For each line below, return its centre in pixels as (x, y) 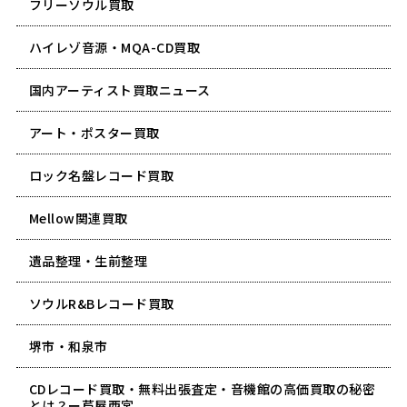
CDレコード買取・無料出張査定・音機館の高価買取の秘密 (202, 388)
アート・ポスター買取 (94, 132)
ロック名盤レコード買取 (101, 175)
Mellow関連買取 (78, 218)
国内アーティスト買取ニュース (119, 89)
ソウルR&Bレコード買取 (101, 303)
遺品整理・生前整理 (88, 260)
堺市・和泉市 (68, 346)
